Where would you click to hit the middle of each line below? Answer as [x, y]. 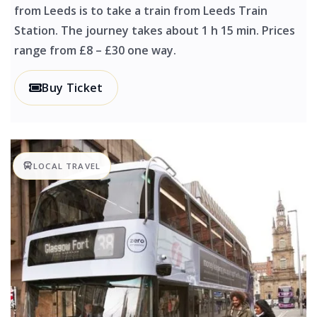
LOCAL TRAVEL [67, 166]
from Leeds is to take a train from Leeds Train [141, 11]
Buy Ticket [73, 88]
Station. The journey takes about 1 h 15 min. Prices [155, 31]
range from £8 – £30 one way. [95, 51]
